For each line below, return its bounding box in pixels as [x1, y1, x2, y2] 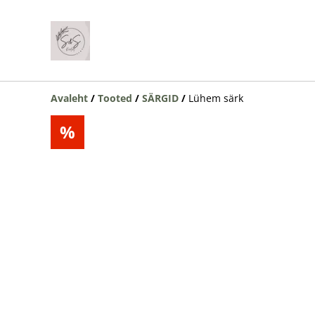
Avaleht [51, 91, 88, 105]
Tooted [98, 91, 132, 105]
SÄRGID [142, 91, 179, 105]
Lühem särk [188, 91, 243, 105]
